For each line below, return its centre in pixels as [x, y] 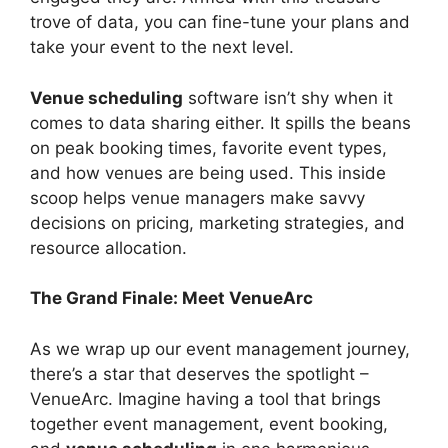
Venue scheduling [106, 97]
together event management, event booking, [209, 423]
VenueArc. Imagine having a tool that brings [205, 398]
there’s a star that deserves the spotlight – [199, 373]
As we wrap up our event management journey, [220, 348]
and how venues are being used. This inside [208, 172]
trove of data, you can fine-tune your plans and [220, 22]
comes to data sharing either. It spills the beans [220, 122]
